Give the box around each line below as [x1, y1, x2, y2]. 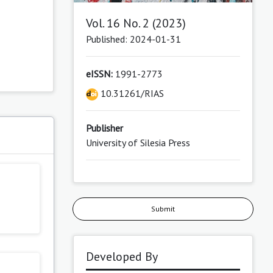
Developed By [85, 248, 158, 264]
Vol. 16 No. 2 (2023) [85, 15, 186, 31]
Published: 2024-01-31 [85, 32, 181, 45]
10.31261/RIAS [97, 87, 164, 99]
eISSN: [85, 67, 113, 80]
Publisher [85, 121, 123, 134]
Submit [151, 204, 175, 213]
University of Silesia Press [85, 136, 190, 149]
